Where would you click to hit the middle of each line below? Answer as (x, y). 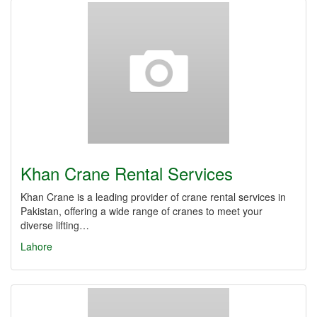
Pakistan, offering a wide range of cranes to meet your (142, 211)
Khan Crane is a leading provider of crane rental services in (153, 197)
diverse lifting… (55, 225)
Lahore (36, 246)
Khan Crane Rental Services (127, 173)
